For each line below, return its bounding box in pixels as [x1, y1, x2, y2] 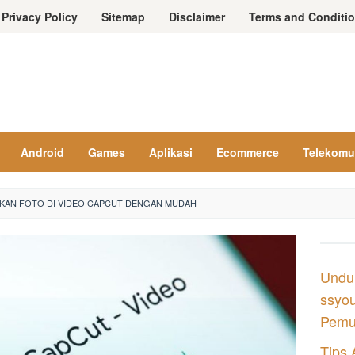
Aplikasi [149, 144, 193, 160]
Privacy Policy [2, 9, 78, 25]
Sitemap [101, 9, 145, 25]
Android [21, 144, 64, 160]
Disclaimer [169, 9, 225, 25]
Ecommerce [216, 144, 279, 160]
